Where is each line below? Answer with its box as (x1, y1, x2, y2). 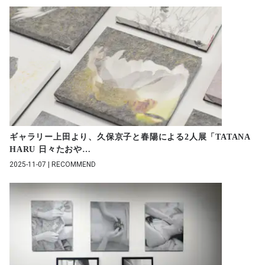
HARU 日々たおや (9, 145, 82, 154)
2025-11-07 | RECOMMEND (9, 160, 96, 169)
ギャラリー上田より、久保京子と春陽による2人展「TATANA (9, 132, 251, 141)
